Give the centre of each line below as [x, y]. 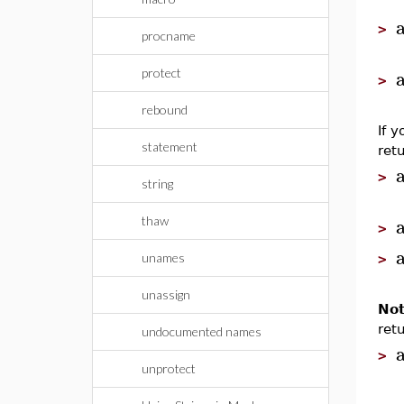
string [157, 184]
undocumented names [202, 331]
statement [170, 147]
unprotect [169, 368]
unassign [166, 294]
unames [163, 257]
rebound [165, 110]
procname [169, 36]
